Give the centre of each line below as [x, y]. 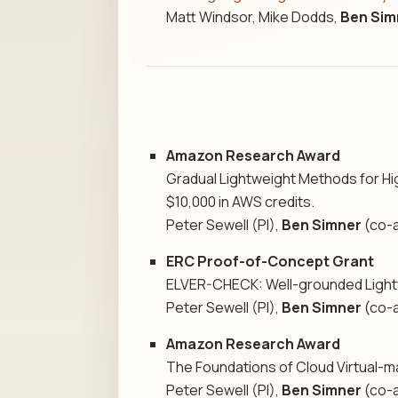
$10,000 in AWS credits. [241, 201]
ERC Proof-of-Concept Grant [271, 261]
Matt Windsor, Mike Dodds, [254, 17]
